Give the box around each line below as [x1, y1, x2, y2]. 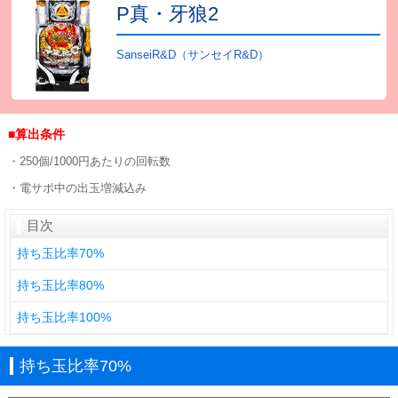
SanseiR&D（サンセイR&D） [116, 47, 270, 61]
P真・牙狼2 [116, 3, 219, 26]
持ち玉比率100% [17, 309, 111, 324]
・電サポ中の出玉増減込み [7, 180, 147, 195]
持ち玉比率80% [17, 277, 104, 292]
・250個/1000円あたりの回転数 [7, 154, 171, 168]
